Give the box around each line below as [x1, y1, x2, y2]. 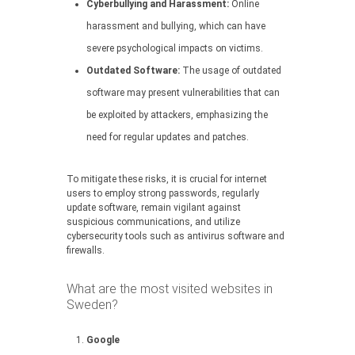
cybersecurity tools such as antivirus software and [67, 231, 284, 242]
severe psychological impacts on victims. [86, 43, 263, 54]
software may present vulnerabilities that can [86, 87, 280, 98]
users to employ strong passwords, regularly [67, 188, 259, 199]
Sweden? [67, 297, 118, 312]
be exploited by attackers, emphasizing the [86, 109, 268, 120]
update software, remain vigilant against [67, 202, 241, 213]
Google [86, 334, 120, 345]
